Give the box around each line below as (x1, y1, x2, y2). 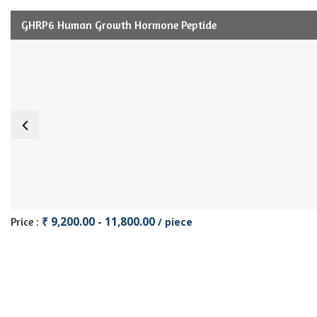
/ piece (158, 215, 192, 229)
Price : (11, 215, 42, 229)
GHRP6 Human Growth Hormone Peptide (21, 18, 217, 32)
